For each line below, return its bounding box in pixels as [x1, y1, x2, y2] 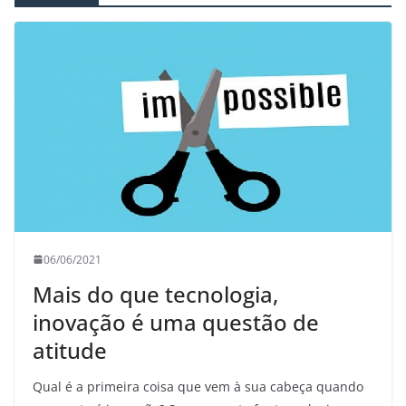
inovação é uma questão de [33, 306, 319, 337]
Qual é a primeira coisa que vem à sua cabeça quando [33, 377, 363, 395]
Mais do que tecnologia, [33, 278, 278, 309]
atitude [33, 334, 107, 365]
